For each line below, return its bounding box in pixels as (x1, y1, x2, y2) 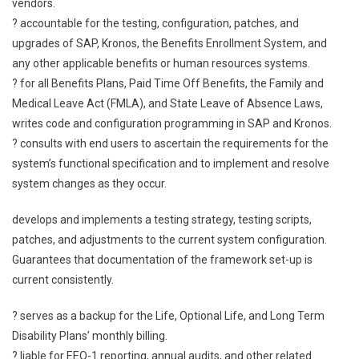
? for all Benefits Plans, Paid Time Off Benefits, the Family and (12, 77, 324, 90)
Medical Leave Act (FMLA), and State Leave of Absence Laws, (12, 97, 323, 110)
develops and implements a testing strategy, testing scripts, (12, 213, 312, 226)
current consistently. (12, 273, 114, 286)
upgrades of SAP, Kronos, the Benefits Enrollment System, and (12, 37, 327, 50)
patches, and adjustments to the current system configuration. (12, 233, 327, 246)
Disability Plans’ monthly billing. (12, 329, 167, 342)
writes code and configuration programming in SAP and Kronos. (12, 117, 332, 130)
